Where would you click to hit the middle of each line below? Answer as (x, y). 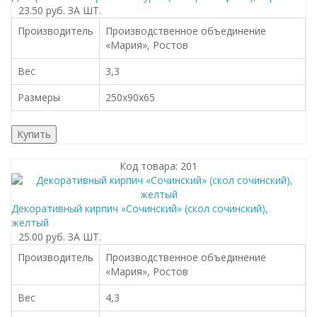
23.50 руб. (42, 10)
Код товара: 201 (158, 166)
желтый (30, 223)
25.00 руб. (42, 237)
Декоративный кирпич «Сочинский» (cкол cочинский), (140, 208)
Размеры (39, 97)
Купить (34, 134)
